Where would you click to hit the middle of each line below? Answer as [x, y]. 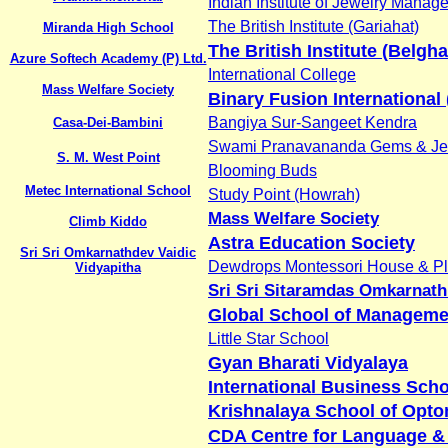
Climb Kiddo [108, 221]
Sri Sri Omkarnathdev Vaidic [108, 252]
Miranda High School [108, 27]
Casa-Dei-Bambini [108, 122]
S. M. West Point [108, 157]
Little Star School [268, 338]
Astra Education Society [311, 242]
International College [282, 74]
